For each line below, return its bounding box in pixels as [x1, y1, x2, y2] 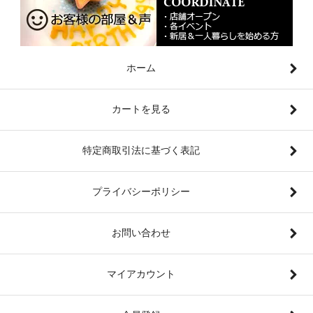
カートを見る [111, 103, 170, 115]
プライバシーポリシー [92, 185, 190, 197]
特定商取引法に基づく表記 [82, 144, 200, 156]
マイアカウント [106, 268, 175, 279]
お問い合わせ [111, 226, 170, 238]
